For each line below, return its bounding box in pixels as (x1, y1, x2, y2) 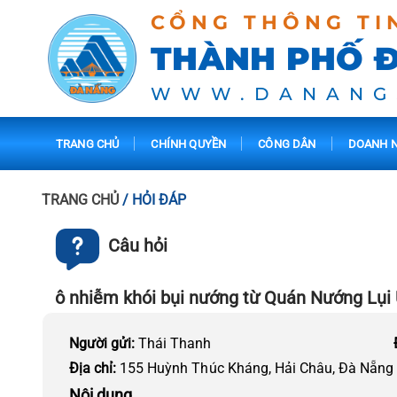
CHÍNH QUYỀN (151, 136, 227, 151)
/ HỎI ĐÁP (122, 191, 187, 208)
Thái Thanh (138, 335, 212, 352)
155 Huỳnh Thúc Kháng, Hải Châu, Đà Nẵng (120, 360, 394, 377)
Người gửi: (69, 335, 139, 352)
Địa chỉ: (69, 360, 121, 377)
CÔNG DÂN (258, 136, 316, 151)
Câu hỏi (108, 235, 167, 256)
